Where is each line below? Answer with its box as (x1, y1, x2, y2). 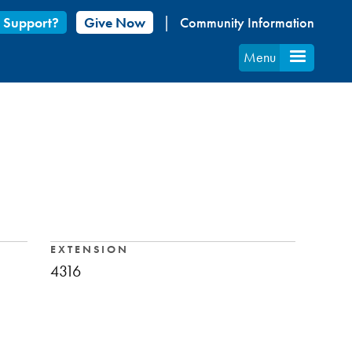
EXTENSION (49, 242, 129, 256)
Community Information (180, 13, 315, 31)
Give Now (84, 13, 146, 31)
